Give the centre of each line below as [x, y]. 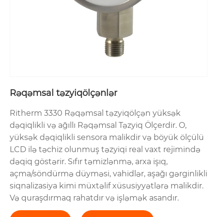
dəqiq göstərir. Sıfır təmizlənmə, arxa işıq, [89, 162]
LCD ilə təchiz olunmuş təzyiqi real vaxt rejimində [105, 150]
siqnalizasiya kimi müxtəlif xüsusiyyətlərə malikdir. [107, 186]
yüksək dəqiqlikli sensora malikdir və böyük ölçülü [107, 138]
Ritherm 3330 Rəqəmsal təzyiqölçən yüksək [95, 113]
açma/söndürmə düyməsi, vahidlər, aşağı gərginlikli [108, 174]
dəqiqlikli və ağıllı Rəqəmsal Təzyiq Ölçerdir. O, [98, 125]
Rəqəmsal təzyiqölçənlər [63, 93]
